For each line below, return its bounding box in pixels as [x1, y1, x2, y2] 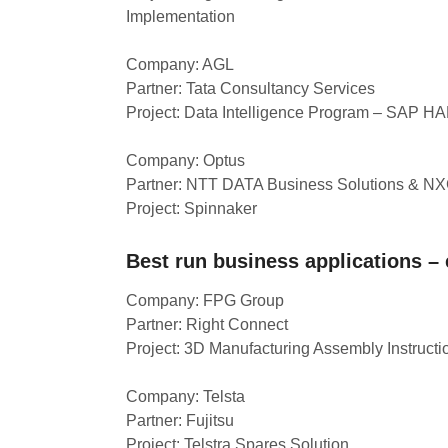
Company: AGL [126, 56, 234, 73]
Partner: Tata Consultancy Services [126, 80, 375, 97]
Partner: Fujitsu [126, 412, 234, 429]
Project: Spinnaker [126, 200, 257, 217]
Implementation [126, 8, 235, 25]
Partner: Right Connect [126, 316, 288, 333]
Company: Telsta [126, 388, 245, 405]
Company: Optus [126, 152, 245, 169]
